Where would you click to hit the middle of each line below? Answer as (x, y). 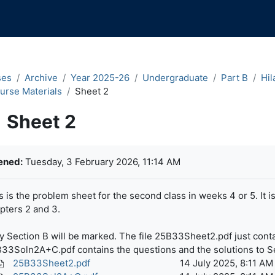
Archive (41, 78)
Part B (234, 78)
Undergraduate (175, 78)
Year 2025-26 (100, 78)
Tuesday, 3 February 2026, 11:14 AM (101, 162)
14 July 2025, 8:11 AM (226, 263)
